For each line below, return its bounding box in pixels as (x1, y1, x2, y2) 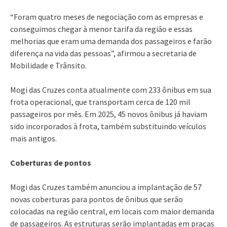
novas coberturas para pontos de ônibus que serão (10, 194, 183, 204)
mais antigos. (10, 133, 57, 143)
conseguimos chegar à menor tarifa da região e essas (10, 23, 193, 34)
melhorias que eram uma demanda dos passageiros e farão (10, 35, 212, 46)
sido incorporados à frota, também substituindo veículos (10, 121, 206, 131)
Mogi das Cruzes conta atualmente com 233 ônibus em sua (10, 84, 211, 95)
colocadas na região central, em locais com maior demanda (10, 206, 214, 216)
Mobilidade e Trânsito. (10, 60, 87, 70)
